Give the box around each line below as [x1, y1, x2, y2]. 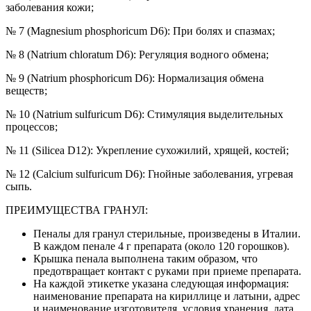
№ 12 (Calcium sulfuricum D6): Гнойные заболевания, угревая [6, 167, 293, 180]
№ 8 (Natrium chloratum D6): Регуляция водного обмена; [6, 48, 269, 60]
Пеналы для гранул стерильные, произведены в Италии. [33, 227, 301, 239]
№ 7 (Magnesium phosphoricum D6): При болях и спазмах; [6, 24, 275, 37]
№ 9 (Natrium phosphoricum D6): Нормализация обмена [6, 72, 264, 84]
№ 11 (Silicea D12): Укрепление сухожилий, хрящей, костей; [6, 144, 289, 156]
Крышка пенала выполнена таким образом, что [33, 252, 258, 264]
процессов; [6, 120, 58, 133]
